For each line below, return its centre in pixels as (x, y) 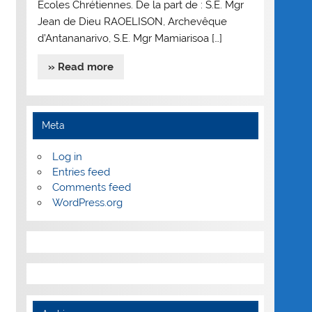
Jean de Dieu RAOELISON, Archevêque (132, 21)
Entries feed (81, 172)
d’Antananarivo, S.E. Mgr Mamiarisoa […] (130, 38)
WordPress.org (87, 203)
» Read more (80, 67)
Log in (67, 157)
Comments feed (91, 188)
